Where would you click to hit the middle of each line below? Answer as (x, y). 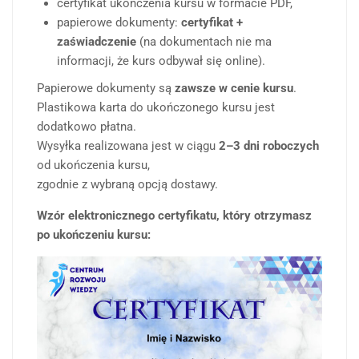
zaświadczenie (98, 42)
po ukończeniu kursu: (94, 235)
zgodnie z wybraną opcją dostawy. (127, 185)
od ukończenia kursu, (93, 165)
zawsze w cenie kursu (234, 89)
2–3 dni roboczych (269, 146)
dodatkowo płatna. (87, 127)
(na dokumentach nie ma (206, 42)
